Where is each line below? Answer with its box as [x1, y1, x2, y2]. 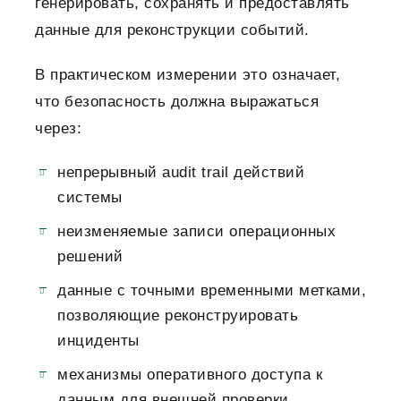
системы [57, 189, 123, 207]
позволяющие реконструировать [57, 307, 298, 325]
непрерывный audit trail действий [57, 164, 304, 182]
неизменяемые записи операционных [57, 223, 336, 241]
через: [35, 120, 81, 138]
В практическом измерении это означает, [35, 66, 340, 84]
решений [57, 248, 124, 266]
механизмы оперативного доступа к [57, 366, 322, 384]
